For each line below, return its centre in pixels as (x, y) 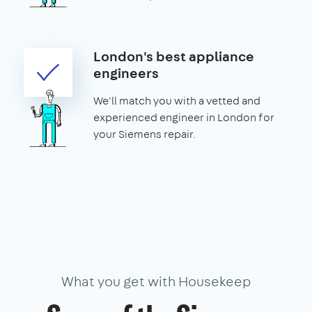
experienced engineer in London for (184, 117)
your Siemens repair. (145, 134)
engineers (126, 72)
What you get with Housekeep (156, 281)
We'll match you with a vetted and (177, 100)
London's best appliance (174, 56)
